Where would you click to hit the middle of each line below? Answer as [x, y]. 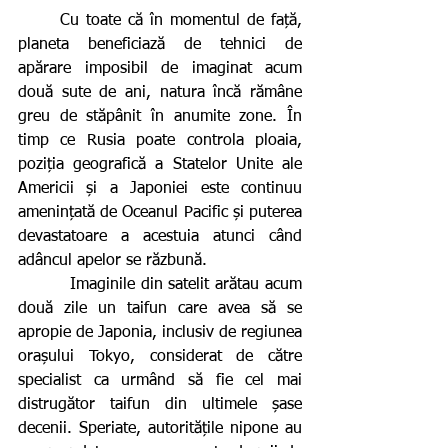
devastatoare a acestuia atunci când [160, 236]
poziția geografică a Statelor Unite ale [160, 164]
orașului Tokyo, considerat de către [160, 356]
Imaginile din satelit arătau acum [44, 284]
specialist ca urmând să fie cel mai [160, 380]
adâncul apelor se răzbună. [112, 260]
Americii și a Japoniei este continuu [160, 188]
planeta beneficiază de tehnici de [160, 44]
